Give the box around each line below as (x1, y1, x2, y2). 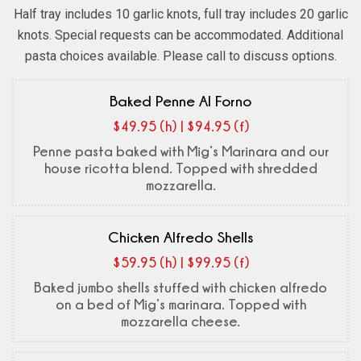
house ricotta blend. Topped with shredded (44, 160, 317, 176)
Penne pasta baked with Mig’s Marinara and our (32, 143, 329, 160)
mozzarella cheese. (121, 313, 240, 330)
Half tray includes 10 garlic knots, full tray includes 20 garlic (13, 6, 348, 23)
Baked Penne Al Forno (109, 93, 251, 110)
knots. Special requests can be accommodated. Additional (18, 27, 343, 44)
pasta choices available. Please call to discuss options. (24, 48, 337, 64)
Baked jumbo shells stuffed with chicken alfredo (34, 280, 327, 296)
